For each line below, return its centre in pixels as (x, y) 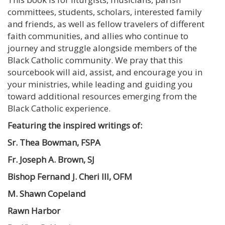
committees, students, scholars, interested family (105, 12)
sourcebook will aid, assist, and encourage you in (105, 72)
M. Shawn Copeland (47, 193)
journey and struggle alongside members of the (102, 48)
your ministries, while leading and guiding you (100, 84)
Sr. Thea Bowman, (43, 142)
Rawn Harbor (34, 210)
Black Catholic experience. (59, 108)
